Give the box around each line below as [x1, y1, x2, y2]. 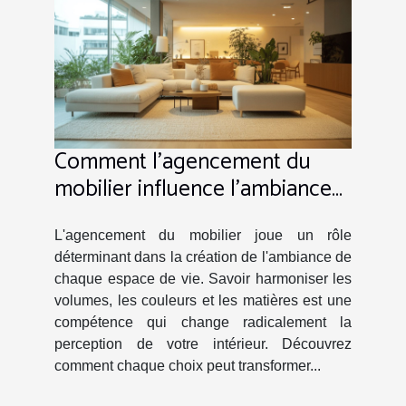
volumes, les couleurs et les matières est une [54, 293, 352, 309]
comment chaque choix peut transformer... [54, 358, 321, 374]
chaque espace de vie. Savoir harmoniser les [54, 271, 352, 287]
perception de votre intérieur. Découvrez [54, 336, 352, 353]
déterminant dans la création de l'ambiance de [54, 249, 352, 266]
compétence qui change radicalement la [54, 314, 352, 331]
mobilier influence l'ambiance [54, 170, 332, 209]
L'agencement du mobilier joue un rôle [54, 227, 352, 244]
